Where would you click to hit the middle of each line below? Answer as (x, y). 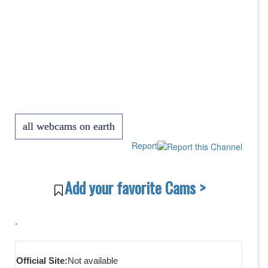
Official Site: (42, 261)
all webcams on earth (69, 126)
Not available (93, 261)
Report (144, 145)
